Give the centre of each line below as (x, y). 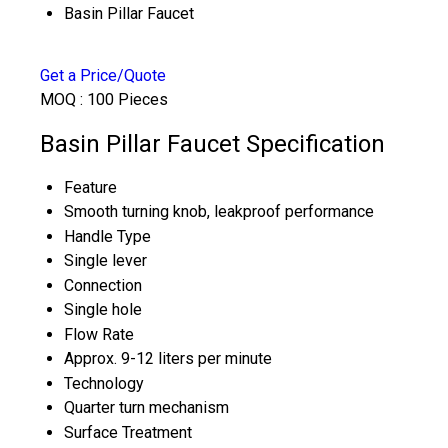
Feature (90, 187)
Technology (104, 383)
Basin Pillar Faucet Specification (212, 143)
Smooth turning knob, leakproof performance (219, 211)
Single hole (103, 309)
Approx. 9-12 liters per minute (168, 358)
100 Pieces (127, 99)
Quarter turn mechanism (146, 407)
